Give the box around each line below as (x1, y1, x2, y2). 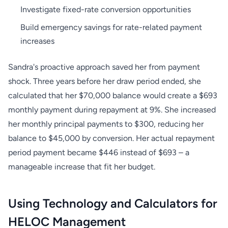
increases (20, 36, 54, 46)
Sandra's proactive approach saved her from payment (8, 62, 200, 72)
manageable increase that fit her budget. (8, 162, 155, 172)
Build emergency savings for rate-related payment (20, 22, 202, 32)
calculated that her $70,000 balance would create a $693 (8, 91, 217, 100)
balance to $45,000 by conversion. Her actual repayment (8, 133, 215, 143)
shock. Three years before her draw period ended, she (8, 76, 201, 86)
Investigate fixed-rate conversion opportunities (20, 5, 191, 14)
